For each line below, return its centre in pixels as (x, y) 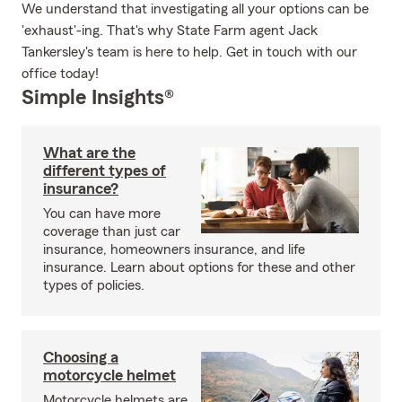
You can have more (102, 214)
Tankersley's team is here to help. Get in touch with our (189, 52)
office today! (60, 74)
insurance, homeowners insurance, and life (174, 249)
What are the (89, 153)
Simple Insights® (98, 98)
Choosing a (81, 357)
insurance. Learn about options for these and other (199, 267)
